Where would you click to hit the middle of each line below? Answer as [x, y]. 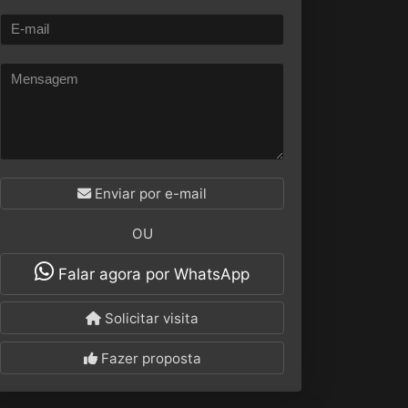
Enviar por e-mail [149, 193]
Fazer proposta [149, 358]
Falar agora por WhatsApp [152, 275]
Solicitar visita [150, 318]
